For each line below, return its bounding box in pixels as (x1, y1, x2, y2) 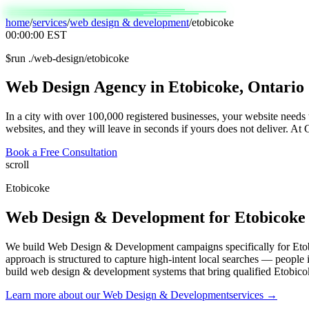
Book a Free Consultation (6, 146, 117, 159)
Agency (94, 78, 146, 97)
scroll (6, 159, 29, 171)
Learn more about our (6, 289, 103, 301)
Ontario (248, 78, 304, 97)
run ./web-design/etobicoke (11, 52, 129, 64)
